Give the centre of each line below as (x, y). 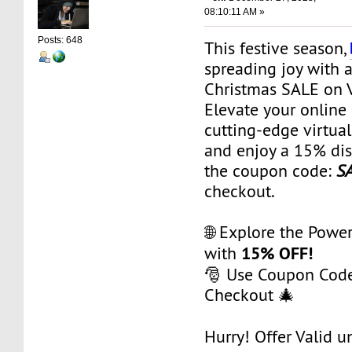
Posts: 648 (60, 40)
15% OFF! (277, 253)
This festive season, (277, 48)
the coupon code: (271, 170)
